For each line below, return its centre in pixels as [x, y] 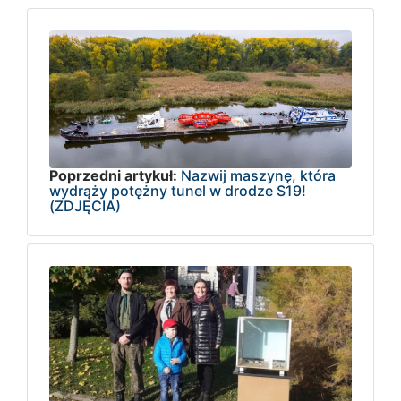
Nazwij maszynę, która [258, 175]
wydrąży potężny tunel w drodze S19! [178, 190]
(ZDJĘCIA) [85, 205]
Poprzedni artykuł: [113, 175]
